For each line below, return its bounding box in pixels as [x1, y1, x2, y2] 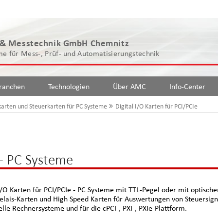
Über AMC [113, 82, 146, 91]
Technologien [48, 82, 90, 91]
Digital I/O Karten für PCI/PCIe [115, 102, 198, 110]
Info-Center [169, 82, 205, 91]
